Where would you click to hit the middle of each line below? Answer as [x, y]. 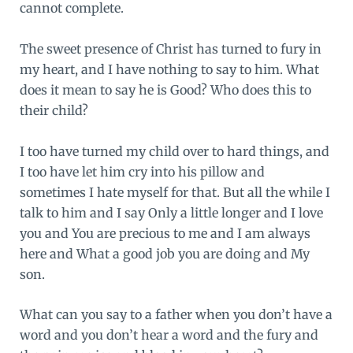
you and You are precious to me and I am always [165, 233]
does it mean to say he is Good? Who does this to [165, 89]
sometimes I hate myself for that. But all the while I [175, 192]
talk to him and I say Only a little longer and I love [171, 212]
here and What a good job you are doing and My [164, 253]
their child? [54, 110]
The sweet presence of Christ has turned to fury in [170, 48]
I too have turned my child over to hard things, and [174, 151]
